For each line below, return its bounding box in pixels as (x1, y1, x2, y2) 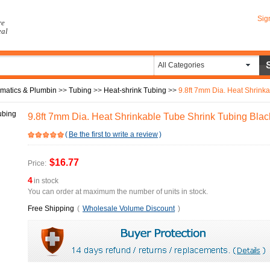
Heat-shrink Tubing (104, 86, 166, 95)
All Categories (158, 61, 204, 69)
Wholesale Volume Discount (83, 204, 175, 213)
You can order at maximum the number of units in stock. (28, 187, 208, 196)
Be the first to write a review (69, 130, 158, 139)
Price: (28, 159, 46, 168)
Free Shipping (28, 204, 74, 213)
